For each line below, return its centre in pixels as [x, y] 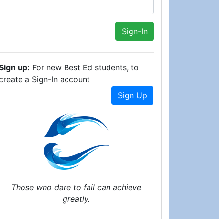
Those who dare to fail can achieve [76, 187]
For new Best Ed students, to [84, 67]
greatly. [76, 199]
